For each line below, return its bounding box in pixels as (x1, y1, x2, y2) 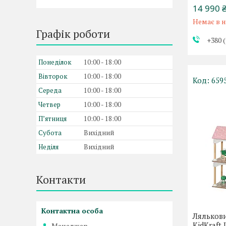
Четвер (38, 100, 61, 109)
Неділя (38, 142, 59, 151)
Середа (38, 86, 62, 95)
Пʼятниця (38, 114, 67, 123)
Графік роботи (36, 26, 110, 41)
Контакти (36, 172, 86, 187)
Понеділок (38, 58, 72, 67)
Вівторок (38, 72, 68, 81)
